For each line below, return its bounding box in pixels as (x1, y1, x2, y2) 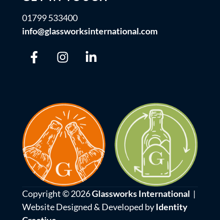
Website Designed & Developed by (22, 201, 156, 212)
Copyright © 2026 (22, 188, 92, 199)
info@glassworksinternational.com (22, 25, 158, 36)
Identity (155, 201, 188, 212)
